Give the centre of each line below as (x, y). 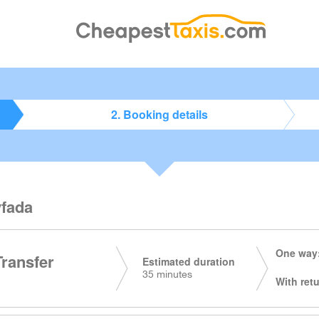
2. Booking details (159, 114)
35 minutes (167, 275)
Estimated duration (189, 261)
